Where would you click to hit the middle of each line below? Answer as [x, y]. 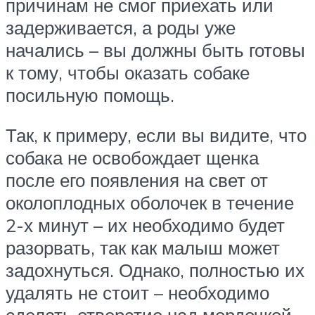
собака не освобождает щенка [132, 158]
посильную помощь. [90, 95]
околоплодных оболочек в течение [150, 203]
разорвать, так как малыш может [143, 248]
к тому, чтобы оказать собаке [128, 72]
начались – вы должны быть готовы [155, 50]
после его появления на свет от [137, 180]
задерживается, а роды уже [121, 27]
